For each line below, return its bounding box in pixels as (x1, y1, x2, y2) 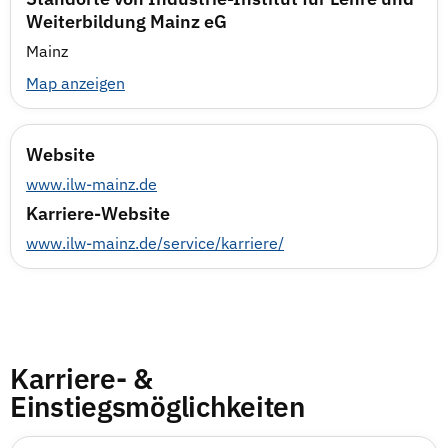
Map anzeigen (26, 73, 125, 93)
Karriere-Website (26, 202, 170, 225)
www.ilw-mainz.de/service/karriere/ (26, 233, 284, 253)
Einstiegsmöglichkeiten (10, 388, 305, 425)
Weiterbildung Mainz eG (26, 10, 227, 33)
